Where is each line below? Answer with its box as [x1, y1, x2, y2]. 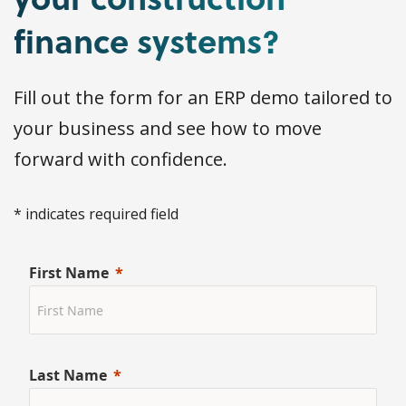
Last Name [29, 365, 107, 386]
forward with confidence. [14, 147, 227, 172]
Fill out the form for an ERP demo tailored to [14, 85, 392, 111]
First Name [29, 263, 109, 284]
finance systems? [14, 16, 280, 65]
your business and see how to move [14, 116, 322, 141]
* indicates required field [14, 204, 179, 225]
